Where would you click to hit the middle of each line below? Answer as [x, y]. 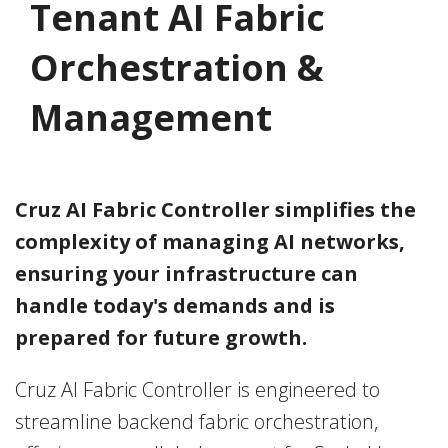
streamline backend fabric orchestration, [196, 422]
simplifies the [345, 210]
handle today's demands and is [175, 306]
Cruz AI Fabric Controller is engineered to [197, 390]
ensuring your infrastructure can [186, 274]
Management [151, 118]
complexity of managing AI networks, [210, 242]
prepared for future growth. [161, 338]
